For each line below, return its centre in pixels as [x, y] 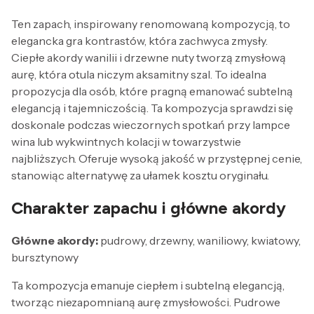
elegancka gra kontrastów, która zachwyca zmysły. [139, 40]
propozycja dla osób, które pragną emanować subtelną [152, 91]
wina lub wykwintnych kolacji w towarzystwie [126, 141]
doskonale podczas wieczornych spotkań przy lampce [151, 124]
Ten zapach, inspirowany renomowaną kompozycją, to [151, 23]
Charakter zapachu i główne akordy [149, 207]
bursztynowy [45, 257]
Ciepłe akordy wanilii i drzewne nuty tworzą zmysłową [149, 57]
